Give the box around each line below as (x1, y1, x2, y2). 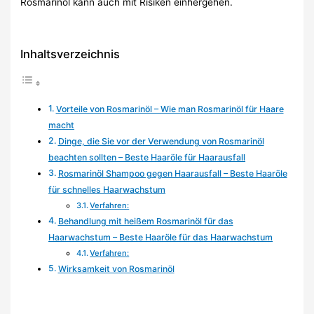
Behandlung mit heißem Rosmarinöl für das (57, 215, 233, 226)
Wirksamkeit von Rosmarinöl (57, 263, 175, 274)
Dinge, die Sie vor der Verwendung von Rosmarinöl (57, 135, 264, 146)
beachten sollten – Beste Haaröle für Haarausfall (48, 151, 246, 163)
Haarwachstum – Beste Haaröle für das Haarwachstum (48, 231, 273, 243)
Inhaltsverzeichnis (20, 46, 121, 61)
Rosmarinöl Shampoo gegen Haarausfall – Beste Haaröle (57, 168, 287, 179)
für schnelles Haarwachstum (48, 184, 166, 195)
